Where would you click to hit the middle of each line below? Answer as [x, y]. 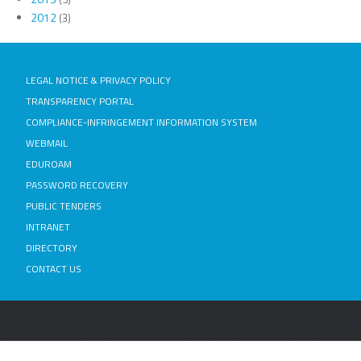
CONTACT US [54, 269]
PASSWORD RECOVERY [77, 185]
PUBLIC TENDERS [64, 206]
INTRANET [48, 227]
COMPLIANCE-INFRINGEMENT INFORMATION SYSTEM [141, 122]
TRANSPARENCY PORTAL [80, 102]
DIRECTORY [52, 248]
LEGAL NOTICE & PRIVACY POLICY [98, 81]
